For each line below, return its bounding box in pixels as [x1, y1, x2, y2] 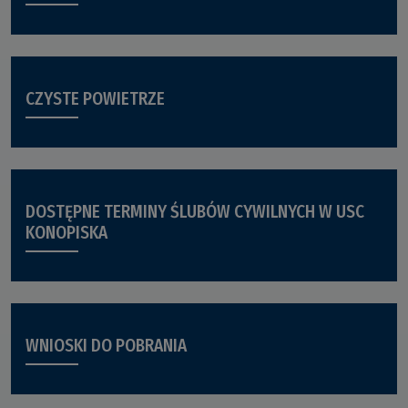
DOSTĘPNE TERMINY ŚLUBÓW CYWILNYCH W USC [25, 201, 364, 223]
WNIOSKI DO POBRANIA [25, 335, 187, 357]
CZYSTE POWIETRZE [25, 88, 165, 110]
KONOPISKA [25, 222, 107, 244]
